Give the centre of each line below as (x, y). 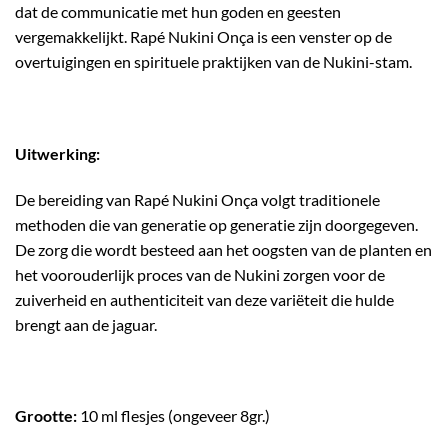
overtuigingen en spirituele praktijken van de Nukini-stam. (213, 62)
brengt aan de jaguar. (86, 324)
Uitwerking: (57, 153)
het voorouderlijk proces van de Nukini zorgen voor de (200, 274)
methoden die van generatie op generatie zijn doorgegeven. (216, 224)
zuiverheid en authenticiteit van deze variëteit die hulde (204, 299)
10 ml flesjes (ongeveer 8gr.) (173, 416)
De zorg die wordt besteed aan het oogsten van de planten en (223, 249)
